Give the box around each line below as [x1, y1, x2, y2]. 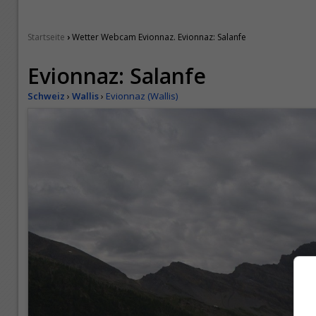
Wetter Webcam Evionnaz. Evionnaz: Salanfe [72, 31, 246, 43]
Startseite [28, 31, 65, 43]
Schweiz [28, 90, 65, 102]
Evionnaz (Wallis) [106, 90, 178, 102]
